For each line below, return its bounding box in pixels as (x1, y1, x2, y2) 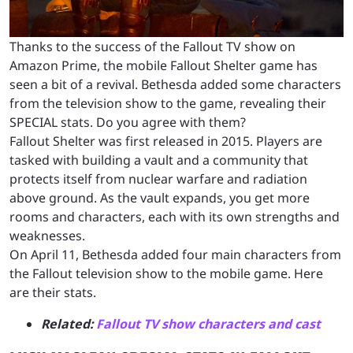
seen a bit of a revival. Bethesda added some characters (9, 75, 341, 93)
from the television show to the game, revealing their (9, 94, 326, 112)
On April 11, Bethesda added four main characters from (9, 245, 341, 263)
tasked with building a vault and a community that (9, 150, 308, 169)
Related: (41, 314, 96, 333)
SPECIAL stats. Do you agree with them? (9, 113, 246, 131)
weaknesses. (9, 226, 85, 244)
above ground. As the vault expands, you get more (9, 188, 310, 206)
